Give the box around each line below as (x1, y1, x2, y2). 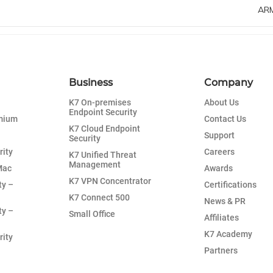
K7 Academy (204, 229, 252, 239)
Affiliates (204, 212, 239, 222)
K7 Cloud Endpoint (69, 123, 141, 133)
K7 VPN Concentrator (69, 175, 152, 186)
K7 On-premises (69, 97, 132, 107)
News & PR (204, 196, 246, 206)
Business (69, 76, 113, 88)
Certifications (204, 179, 257, 190)
